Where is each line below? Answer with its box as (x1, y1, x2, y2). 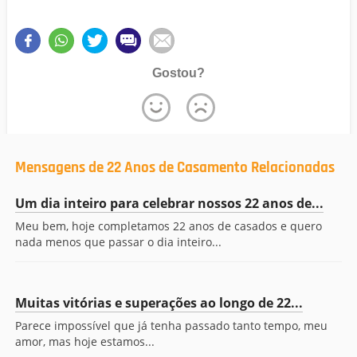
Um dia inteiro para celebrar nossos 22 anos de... (15, 194, 324, 212)
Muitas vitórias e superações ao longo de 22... (15, 294, 303, 312)
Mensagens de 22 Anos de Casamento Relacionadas (15, 158, 335, 178)
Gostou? (152, 66, 205, 80)
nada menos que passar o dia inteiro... (15, 234, 222, 249)
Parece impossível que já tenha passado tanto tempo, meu (15, 318, 328, 333)
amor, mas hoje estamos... (15, 334, 155, 349)
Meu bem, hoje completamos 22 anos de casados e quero (15, 218, 322, 233)
